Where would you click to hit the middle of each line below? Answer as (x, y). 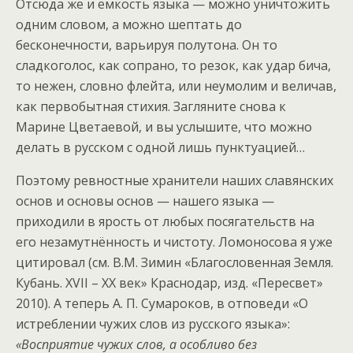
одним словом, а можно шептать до (129, 24)
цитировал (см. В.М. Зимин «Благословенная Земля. (175, 262)
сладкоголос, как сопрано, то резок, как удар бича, (173, 65)
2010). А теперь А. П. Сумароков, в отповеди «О (162, 303)
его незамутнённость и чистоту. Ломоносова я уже (174, 242)
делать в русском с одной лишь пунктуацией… (160, 147)
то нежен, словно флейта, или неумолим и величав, (176, 85)
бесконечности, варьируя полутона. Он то (147, 45)
